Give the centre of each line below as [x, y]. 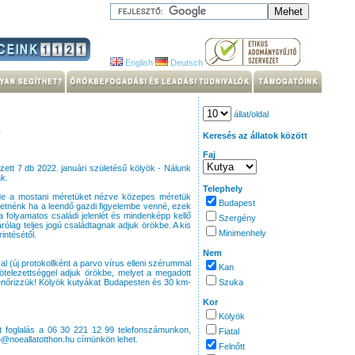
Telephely [223, 189]
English [138, 63]
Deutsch [185, 63]
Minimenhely [242, 233]
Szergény [237, 218]
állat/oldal [250, 114]
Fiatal [229, 331]
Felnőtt [232, 346]
